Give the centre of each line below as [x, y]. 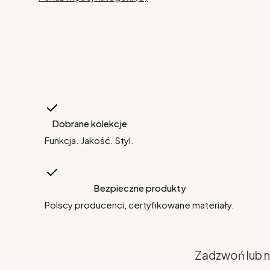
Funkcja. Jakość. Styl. [89, 140]
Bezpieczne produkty [140, 188]
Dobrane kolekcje [89, 123]
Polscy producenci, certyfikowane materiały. [140, 205]
